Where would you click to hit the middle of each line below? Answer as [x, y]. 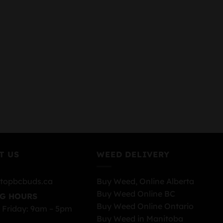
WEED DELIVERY [133, 154]
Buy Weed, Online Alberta [146, 181]
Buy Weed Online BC [136, 194]
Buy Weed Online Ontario [145, 206]
